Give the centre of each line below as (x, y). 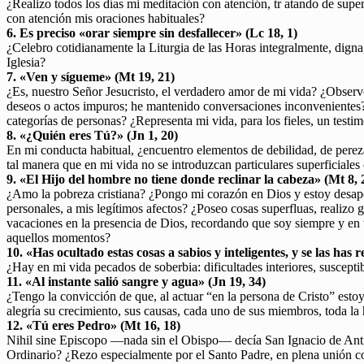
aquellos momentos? (58, 237)
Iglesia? (26, 62)
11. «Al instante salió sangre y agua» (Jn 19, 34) (136, 281)
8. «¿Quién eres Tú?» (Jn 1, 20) (92, 135)
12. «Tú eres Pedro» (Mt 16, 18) (93, 325)
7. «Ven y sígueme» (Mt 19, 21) (91, 76)
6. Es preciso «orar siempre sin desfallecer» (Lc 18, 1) (152, 32)
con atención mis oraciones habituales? (106, 18)
